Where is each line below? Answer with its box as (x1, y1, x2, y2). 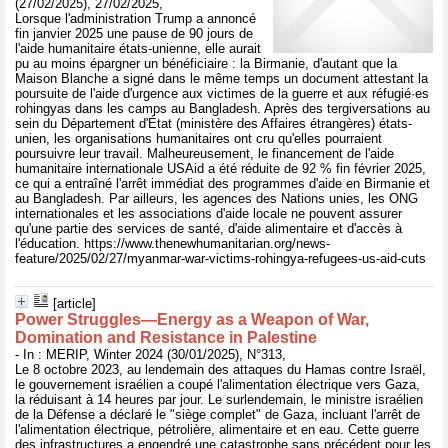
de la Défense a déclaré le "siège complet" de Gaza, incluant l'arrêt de (15, 407, 420, 422)
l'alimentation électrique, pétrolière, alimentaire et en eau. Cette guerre (15, 422, 419, 437)
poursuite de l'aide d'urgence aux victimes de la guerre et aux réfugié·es (15, 86, 429, 101)
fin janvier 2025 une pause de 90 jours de (15, 26, 253, 41)
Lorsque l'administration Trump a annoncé (15, 11, 256, 26)
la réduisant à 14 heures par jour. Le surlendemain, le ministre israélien (15, 392, 423, 407)
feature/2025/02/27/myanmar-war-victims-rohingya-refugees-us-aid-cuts (15, 251, 426, 266)
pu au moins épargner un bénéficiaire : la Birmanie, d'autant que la (15, 56, 397, 71)
